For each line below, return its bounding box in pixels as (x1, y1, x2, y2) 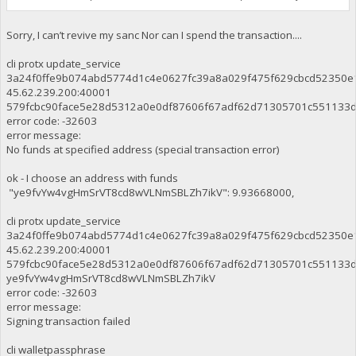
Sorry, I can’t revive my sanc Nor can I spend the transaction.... (6, 28, 302, 42)
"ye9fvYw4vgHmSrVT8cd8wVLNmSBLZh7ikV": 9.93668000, (6, 185, 294, 199)
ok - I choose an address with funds (6, 171, 178, 185)
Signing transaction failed (6, 314, 130, 328)
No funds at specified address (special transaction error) (6, 142, 280, 157)
